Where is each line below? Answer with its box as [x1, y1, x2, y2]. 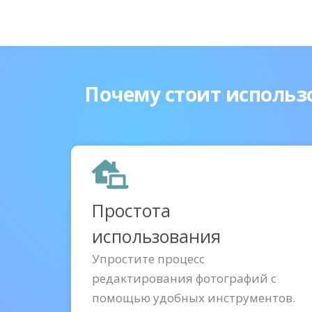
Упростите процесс [92, 251, 205, 267]
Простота [92, 198, 171, 222]
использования [92, 224, 221, 248]
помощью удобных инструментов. [92, 290, 295, 306]
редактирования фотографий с [92, 270, 276, 286]
